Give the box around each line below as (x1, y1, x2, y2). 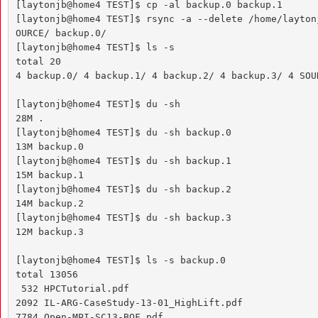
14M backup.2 (15, 197, 84, 209)
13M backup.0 (15, 141, 84, 152)
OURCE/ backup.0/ (15, 27, 106, 38)
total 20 (15, 55, 61, 67)
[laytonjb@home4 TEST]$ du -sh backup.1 (15, 155, 231, 166)
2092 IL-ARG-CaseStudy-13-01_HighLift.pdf (15, 297, 243, 308)
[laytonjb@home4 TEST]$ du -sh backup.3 (15, 212, 231, 223)
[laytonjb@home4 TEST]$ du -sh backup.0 (15, 126, 231, 138)
